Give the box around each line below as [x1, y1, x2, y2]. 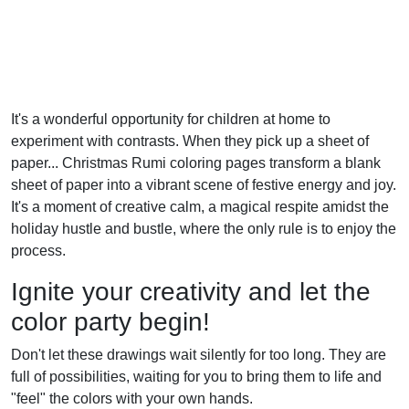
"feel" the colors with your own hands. [11, 390, 253, 406]
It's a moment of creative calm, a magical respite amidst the [11, 198, 389, 215]
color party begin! [11, 307, 210, 336]
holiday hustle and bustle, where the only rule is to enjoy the [11, 220, 396, 236]
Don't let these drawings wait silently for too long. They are [11, 346, 386, 362]
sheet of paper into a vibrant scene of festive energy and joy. [11, 176, 396, 193]
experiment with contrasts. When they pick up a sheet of [11, 132, 369, 149]
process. [11, 242, 66, 258]
